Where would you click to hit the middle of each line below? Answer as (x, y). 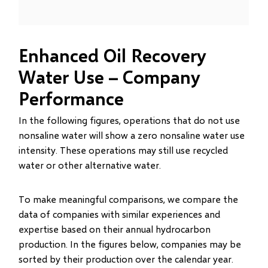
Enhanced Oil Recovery (113, 55)
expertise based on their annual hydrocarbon (115, 229)
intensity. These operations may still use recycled (124, 150)
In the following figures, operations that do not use (130, 120)
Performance (71, 98)
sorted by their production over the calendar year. (126, 259)
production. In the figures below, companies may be (130, 244)
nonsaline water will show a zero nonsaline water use (132, 135)
